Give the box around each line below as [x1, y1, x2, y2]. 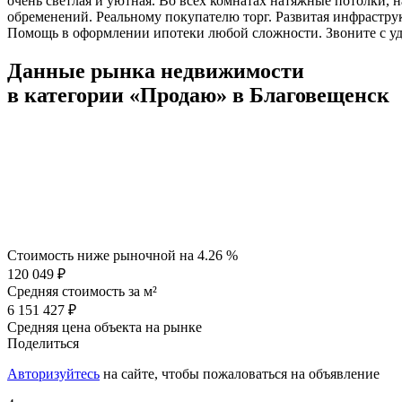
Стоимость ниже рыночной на [7, 247, 197, 263]
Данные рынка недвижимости [7, 59, 304, 83]
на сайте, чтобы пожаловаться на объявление [103, 365, 380, 381]
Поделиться [7, 335, 79, 351]
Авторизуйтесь [7, 365, 100, 381]
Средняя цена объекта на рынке [7, 319, 202, 335]
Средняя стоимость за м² [7, 283, 157, 299]
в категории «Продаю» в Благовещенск [7, 83, 389, 108]
